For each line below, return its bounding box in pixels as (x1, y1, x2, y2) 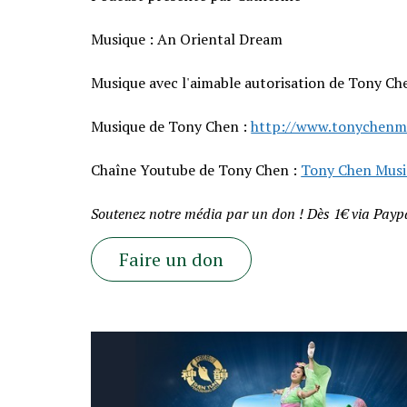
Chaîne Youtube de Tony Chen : (91, 159, 302, 180)
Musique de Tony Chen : (91, 115, 252, 136)
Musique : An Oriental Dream (91, 28, 283, 49)
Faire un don (119, 246, 224, 272)
